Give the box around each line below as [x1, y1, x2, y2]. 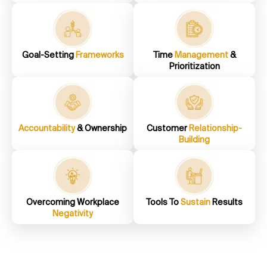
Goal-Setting [21, 49, 76, 60]
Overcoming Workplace [26, 197, 119, 207]
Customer [147, 123, 189, 133]
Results [212, 197, 243, 207]
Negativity [52, 208, 93, 218]
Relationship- [189, 123, 242, 133]
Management [174, 49, 230, 60]
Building [179, 135, 210, 145]
